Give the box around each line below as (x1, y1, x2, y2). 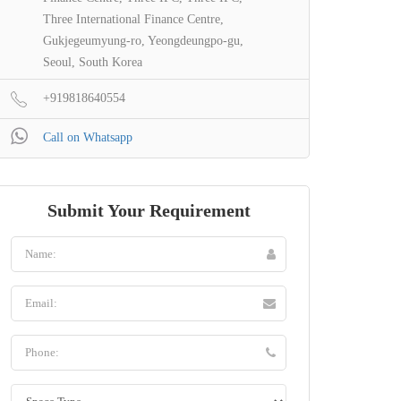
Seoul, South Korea (43, 55, 142, 70)
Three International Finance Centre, (43, 13, 224, 27)
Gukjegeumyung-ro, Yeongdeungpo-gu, (43, 34, 243, 48)
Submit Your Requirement (47, 200, 251, 221)
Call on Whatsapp (43, 131, 132, 145)
